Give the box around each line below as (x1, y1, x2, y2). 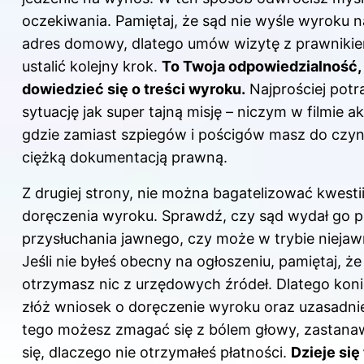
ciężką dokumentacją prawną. (22, 148, 227, 166)
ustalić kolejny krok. (22, 57, 162, 75)
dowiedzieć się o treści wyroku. (22, 80, 245, 97)
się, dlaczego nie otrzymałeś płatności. (22, 343, 291, 361)
